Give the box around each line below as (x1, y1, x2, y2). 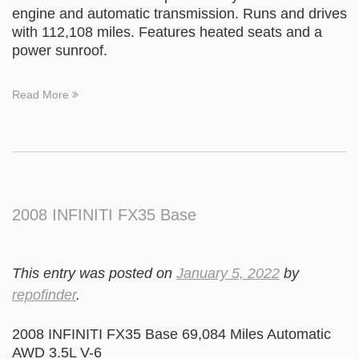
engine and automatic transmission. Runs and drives (12, 6, 347, 22)
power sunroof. (12, 42, 107, 58)
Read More (12, 88, 72, 101)
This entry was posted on (12, 265, 176, 281)
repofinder (12, 287, 76, 303)
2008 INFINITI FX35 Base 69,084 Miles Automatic (12, 326, 331, 342)
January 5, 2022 (176, 265, 280, 281)
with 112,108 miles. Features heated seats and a (12, 24, 322, 40)
